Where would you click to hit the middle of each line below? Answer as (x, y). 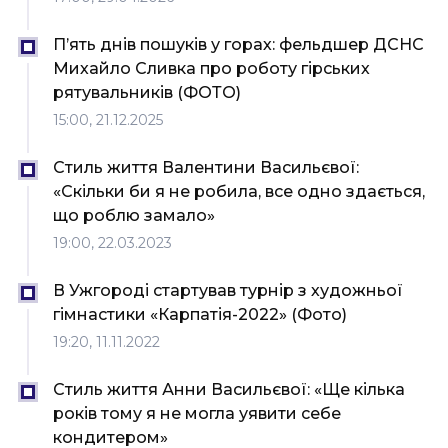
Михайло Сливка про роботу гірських (211, 69)
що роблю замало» (134, 216)
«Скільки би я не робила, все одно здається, (239, 192)
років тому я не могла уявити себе (197, 414)
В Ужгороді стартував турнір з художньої (228, 291)
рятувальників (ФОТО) (147, 93)
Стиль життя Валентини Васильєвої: (206, 168)
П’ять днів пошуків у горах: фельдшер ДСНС (238, 45)
